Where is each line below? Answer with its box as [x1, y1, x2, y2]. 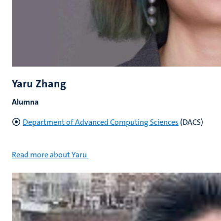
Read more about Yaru [12, 149, 87, 160]
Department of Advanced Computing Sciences [23, 117, 179, 127]
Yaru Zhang [12, 76, 66, 91]
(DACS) [179, 117, 203, 127]
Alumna [12, 97, 38, 107]
